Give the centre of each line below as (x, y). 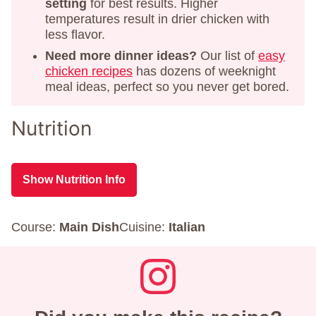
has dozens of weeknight (204, 72)
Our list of (229, 56)
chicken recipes (89, 72)
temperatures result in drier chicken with (157, 19)
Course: (35, 227)
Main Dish (89, 227)
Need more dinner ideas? (123, 56)
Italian (187, 227)
